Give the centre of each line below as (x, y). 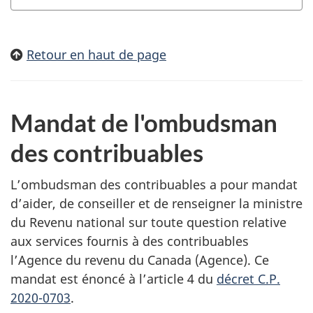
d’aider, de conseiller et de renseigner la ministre (156, 203)
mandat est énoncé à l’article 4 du (114, 279)
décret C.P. (248, 279)
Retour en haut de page (96, 54)
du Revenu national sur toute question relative (148, 222)
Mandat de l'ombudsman (144, 122)
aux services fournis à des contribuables (130, 241)
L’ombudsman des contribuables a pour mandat (154, 184)
